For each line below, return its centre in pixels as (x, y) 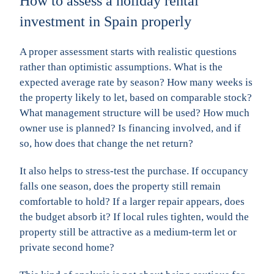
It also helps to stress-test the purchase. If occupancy (134, 171)
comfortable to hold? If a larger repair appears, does (132, 201)
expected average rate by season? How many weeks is (136, 82)
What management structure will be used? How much (135, 113)
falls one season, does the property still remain (120, 186)
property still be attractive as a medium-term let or (128, 232)
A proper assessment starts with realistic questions (128, 51)
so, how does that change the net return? (106, 143)
